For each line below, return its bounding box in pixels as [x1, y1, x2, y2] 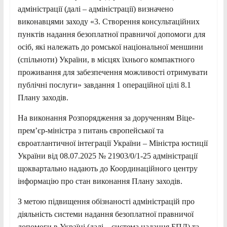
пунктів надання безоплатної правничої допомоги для [17, 29, 205, 39]
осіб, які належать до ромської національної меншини [17, 42, 203, 51]
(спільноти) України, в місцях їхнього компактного [17, 55, 195, 64]
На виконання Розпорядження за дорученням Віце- [17, 113, 195, 122]
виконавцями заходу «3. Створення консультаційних [17, 17, 200, 26]
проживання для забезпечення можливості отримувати [17, 67, 208, 77]
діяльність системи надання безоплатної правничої [17, 209, 194, 218]
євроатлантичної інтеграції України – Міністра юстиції [17, 138, 208, 147]
